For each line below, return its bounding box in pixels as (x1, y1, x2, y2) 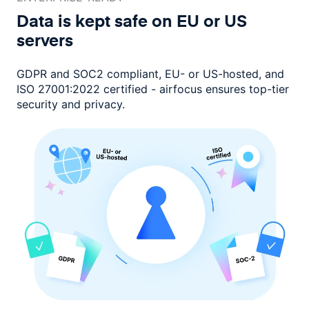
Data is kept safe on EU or (17, 9, 224, 32)
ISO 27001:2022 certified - (17, 82, 159, 97)
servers (17, 28, 73, 52)
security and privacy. (17, 97, 125, 112)
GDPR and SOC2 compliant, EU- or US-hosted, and (17, 67, 284, 81)
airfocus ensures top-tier (159, 82, 289, 97)
